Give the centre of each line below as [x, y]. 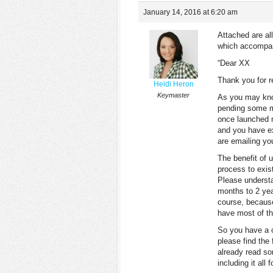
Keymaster [173, 95]
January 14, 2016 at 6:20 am [190, 12]
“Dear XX [234, 63]
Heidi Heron [173, 84]
